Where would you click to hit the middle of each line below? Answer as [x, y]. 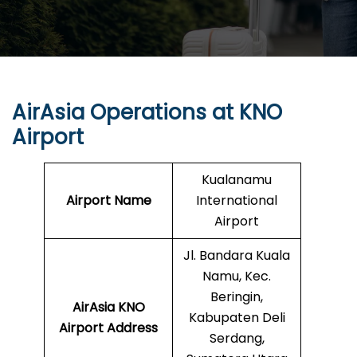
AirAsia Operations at [126, 113]
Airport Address [108, 328]
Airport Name [108, 201]
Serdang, [237, 339]
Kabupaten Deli [237, 318]
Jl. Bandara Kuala [237, 256]
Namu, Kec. [237, 277]
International [237, 201]
